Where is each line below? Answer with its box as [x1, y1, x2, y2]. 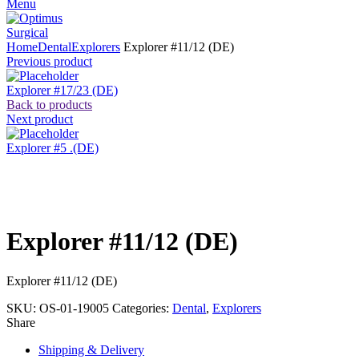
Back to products [6, 98, 92, 111]
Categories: [112, 301, 172, 315]
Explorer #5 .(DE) [6, 141, 99, 155]
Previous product [6, 54, 92, 68]
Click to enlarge [6, 196, 87, 209]
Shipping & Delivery [38, 342, 144, 357]
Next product [6, 112, 73, 126]
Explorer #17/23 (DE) [6, 83, 118, 97]
